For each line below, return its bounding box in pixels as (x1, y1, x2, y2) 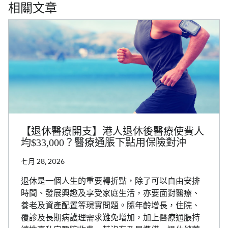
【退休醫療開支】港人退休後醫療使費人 (21, 126, 204, 137)
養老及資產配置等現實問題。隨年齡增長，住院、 (21, 201, 200, 210)
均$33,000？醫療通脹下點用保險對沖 (21, 137, 186, 149)
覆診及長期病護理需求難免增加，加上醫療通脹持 (21, 213, 200, 222)
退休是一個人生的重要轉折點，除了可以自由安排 (21, 177, 200, 186)
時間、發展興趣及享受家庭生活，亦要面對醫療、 (21, 189, 200, 198)
